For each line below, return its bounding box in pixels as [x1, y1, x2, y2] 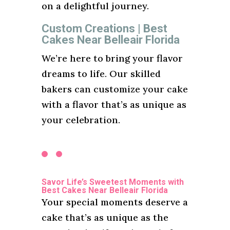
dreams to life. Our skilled [41, 67, 161, 80]
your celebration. [41, 113, 120, 126]
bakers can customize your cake [41, 83, 188, 95]
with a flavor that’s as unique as [41, 98, 186, 110]
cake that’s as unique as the [41, 211, 168, 223]
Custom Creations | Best [41, 22, 167, 35]
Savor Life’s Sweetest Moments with [41, 177, 184, 187]
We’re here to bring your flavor [41, 52, 183, 64]
